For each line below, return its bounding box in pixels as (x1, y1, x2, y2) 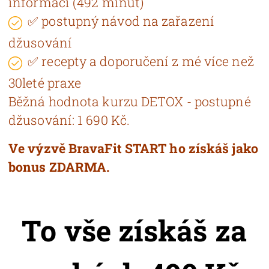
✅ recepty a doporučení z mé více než (28, 52, 254, 70)
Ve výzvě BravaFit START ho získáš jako (8, 139, 258, 157)
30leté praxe (8, 74, 82, 91)
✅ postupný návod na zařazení (28, 12, 214, 29)
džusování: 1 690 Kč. (8, 111, 130, 128)
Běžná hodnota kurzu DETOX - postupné (8, 92, 251, 110)
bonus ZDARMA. (8, 158, 110, 175)
